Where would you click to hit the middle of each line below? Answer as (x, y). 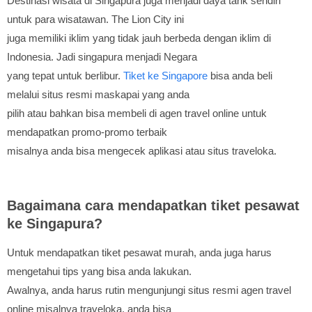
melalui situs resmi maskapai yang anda (98, 95)
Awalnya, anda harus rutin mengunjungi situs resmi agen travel (149, 290)
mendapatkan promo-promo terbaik (87, 132)
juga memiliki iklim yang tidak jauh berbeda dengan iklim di (139, 38)
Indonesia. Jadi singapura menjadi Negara (102, 57)
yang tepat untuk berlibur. (65, 76)
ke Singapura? (55, 224)
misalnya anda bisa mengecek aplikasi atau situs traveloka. (142, 151)
